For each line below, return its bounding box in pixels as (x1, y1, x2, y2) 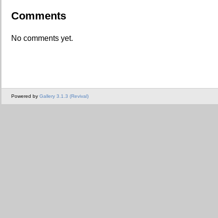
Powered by (11, 93, 39, 99)
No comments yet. (11, 34, 73, 42)
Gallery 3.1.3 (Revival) (39, 93, 89, 99)
